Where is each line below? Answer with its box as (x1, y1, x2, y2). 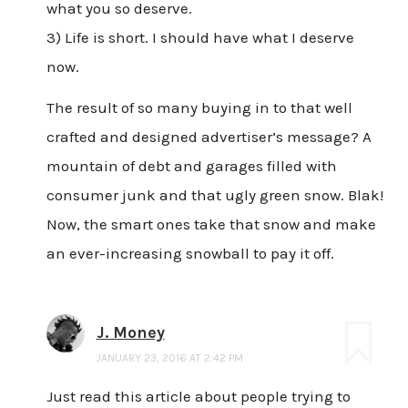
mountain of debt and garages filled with (46, 157, 337, 176)
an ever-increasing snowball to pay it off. (46, 244, 334, 263)
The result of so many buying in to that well (46, 98, 352, 117)
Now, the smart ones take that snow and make (46, 215, 376, 234)
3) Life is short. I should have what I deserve (46, 27, 354, 46)
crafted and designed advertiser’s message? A (46, 127, 372, 147)
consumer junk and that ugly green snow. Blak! (46, 186, 383, 205)
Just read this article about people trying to (46, 387, 351, 406)
